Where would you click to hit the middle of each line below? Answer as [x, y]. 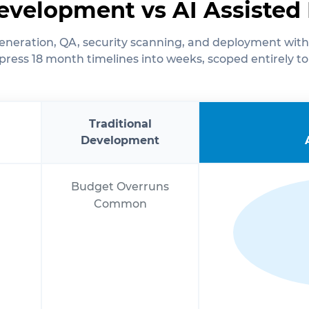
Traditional [120, 123]
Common [120, 203]
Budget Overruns [120, 186]
